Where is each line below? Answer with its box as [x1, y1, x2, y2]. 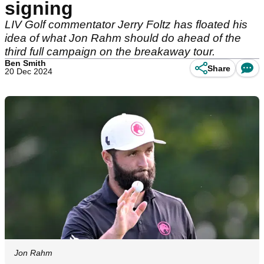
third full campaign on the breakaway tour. [5, 45, 215, 58]
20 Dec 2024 [5, 67, 52, 76]
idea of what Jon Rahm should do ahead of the [5, 32, 241, 44]
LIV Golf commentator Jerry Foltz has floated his [5, 18, 247, 31]
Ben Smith [5, 58, 46, 68]
